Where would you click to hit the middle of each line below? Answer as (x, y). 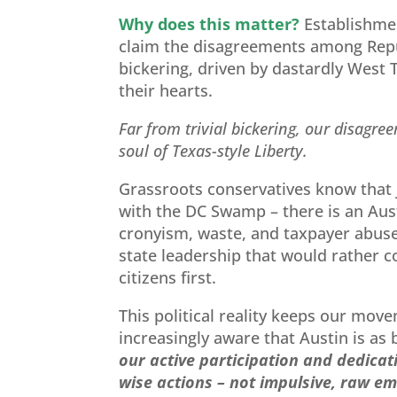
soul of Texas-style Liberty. (214, 150)
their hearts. (166, 90)
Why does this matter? (210, 23)
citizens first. (168, 277)
